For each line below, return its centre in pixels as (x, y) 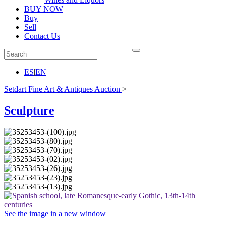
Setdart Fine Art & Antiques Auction (62, 89)
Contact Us (42, 36)
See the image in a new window (55, 213)
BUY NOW (44, 9)
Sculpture (29, 110)
